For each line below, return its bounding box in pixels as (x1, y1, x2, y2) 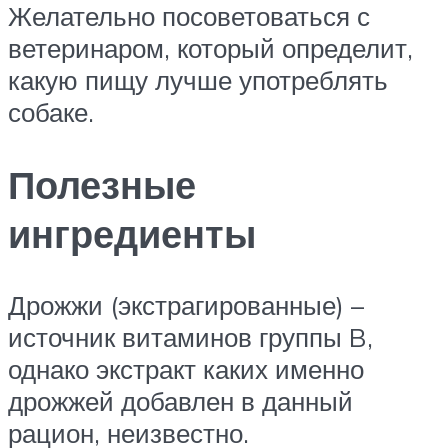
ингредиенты (8, 208, 256, 258)
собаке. (8, 95, 94, 128)
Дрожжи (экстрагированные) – (8, 289, 364, 322)
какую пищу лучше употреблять (8, 63, 388, 96)
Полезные (8, 159, 196, 209)
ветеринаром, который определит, (8, 31, 413, 64)
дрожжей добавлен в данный (8, 385, 353, 418)
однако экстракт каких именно (8, 353, 364, 386)
